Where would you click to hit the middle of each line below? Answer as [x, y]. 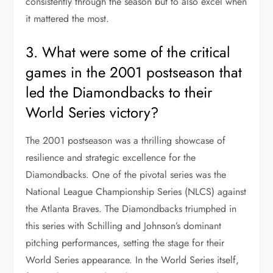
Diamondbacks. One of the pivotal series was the [126, 175]
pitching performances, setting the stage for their [125, 243]
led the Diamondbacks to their [119, 92]
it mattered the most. [68, 19]
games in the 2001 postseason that [134, 72]
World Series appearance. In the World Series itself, [133, 260]
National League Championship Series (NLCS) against [136, 192]
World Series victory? [92, 112]
